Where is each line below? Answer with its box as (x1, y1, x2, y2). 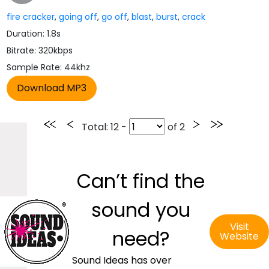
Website (220, 229, 259, 243)
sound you (91, 196, 190, 223)
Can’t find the (77, 168, 205, 195)
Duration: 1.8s (7, 28, 61, 40)
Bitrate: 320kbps (7, 44, 73, 56)
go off (101, 11, 128, 23)
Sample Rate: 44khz (7, 61, 91, 73)
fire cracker (7, 11, 55, 23)
